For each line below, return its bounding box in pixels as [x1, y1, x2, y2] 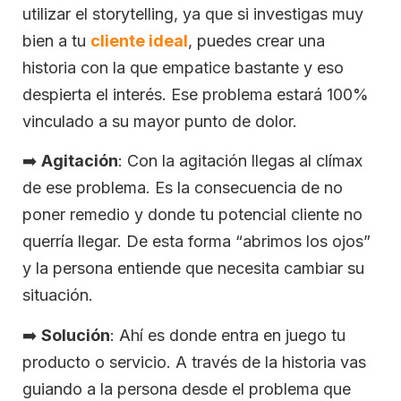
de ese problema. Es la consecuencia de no [22, 178, 343, 198]
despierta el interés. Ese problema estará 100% [22, 85, 369, 105]
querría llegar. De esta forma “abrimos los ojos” [22, 232, 371, 252]
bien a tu [22, 31, 90, 51]
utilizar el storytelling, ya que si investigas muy [22, 4, 363, 24]
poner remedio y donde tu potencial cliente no [22, 205, 363, 225]
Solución [41, 325, 110, 345]
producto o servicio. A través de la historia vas [22, 352, 366, 371]
